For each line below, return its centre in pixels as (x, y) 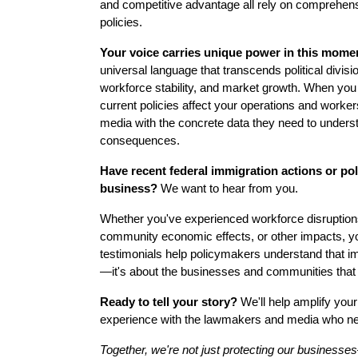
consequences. (140, 141)
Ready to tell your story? (169, 302)
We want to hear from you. (228, 189)
